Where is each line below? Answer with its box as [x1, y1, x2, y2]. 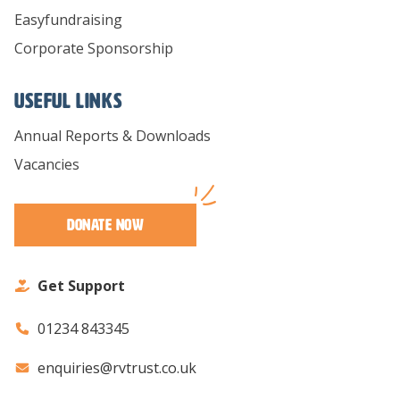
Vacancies [14, 154, 79, 175]
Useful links [14, 89, 123, 113]
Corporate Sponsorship [14, 38, 173, 59]
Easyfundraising [14, 10, 122, 30]
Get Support [37, 276, 125, 296]
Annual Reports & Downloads [14, 126, 211, 146]
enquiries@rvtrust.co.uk [37, 358, 196, 379]
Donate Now [66, 216, 144, 235]
